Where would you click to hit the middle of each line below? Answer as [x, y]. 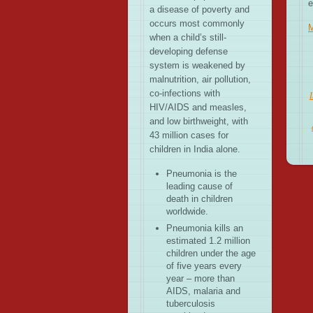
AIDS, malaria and [203, 291]
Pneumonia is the [202, 173]
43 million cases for [189, 136]
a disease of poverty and [199, 10]
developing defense [189, 52]
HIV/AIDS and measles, [198, 108]
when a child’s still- [188, 38]
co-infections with [185, 94]
